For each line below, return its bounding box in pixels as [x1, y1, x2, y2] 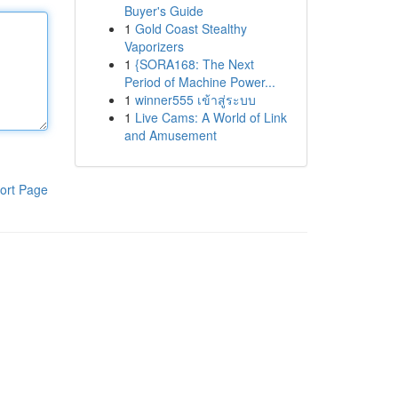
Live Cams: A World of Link [134, 108, 287, 126]
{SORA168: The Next [134, 55, 254, 73]
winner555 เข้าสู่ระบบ [134, 91, 256, 108]
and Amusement [123, 126, 217, 144]
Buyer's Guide [123, 2, 203, 20]
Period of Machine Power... [123, 73, 275, 91]
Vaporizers [123, 37, 184, 55]
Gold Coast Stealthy [134, 20, 247, 37]
